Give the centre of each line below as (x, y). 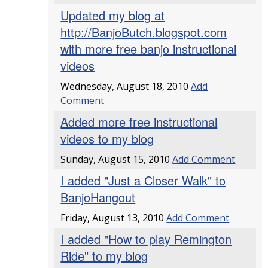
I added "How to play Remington (146, 239)
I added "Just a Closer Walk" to (143, 180)
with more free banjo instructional (149, 49)
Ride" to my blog (104, 256)
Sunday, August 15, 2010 (117, 159)
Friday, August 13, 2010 (114, 218)
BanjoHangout (98, 197)
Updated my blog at (113, 15)
